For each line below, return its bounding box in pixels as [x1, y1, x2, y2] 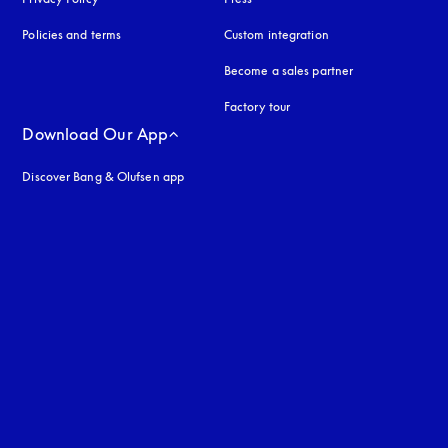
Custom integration [223, 27, 329, 42]
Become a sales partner [223, 63, 354, 78]
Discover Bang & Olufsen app [22, 169, 185, 184]
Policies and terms [22, 27, 122, 42]
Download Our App [22, 124, 169, 144]
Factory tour [223, 99, 291, 114]
